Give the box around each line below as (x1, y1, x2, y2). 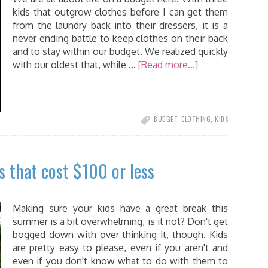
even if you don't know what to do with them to (13, 255, 228, 267)
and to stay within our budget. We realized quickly (13, 45, 228, 57)
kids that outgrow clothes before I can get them (13, 6, 228, 18)
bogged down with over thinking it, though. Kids (13, 229, 228, 240)
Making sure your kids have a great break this (13, 202, 228, 214)
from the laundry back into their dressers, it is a (13, 19, 228, 31)
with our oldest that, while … (13, 59, 138, 71)
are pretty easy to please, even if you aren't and (13, 242, 228, 254)
